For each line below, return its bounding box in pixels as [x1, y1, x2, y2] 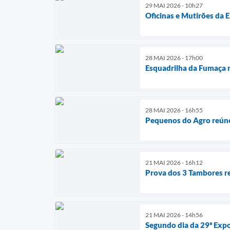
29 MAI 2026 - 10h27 [145, 2, 203, 10]
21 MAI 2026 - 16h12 [145, 159, 203, 167]
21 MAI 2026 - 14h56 [145, 211, 203, 219]
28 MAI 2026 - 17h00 [145, 54, 203, 62]
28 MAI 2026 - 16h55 [145, 106, 203, 114]
